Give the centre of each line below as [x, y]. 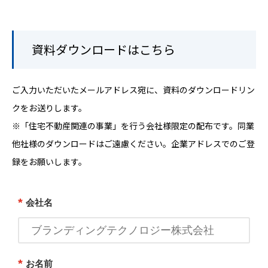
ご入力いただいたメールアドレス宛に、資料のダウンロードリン [133, 89]
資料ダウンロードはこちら [103, 49]
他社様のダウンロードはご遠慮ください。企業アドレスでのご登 [133, 143]
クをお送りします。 [49, 107]
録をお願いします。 [49, 161]
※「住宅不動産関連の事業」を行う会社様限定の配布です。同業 [133, 125]
